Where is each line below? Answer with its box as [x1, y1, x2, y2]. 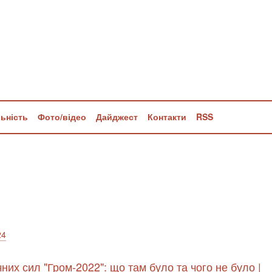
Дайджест [96, 110, 138, 123]
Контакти [148, 110, 186, 123]
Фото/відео [38, 110, 86, 123]
